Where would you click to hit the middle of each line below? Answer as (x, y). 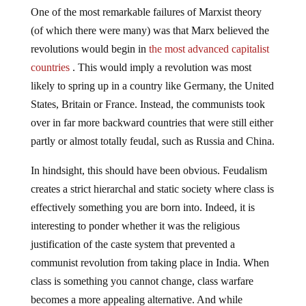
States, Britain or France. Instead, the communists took (148, 105)
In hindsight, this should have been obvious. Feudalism (149, 171)
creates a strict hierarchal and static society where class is (152, 189)
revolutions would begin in (89, 49)
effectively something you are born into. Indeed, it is (142, 208)
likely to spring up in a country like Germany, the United (152, 86)
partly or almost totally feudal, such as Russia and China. (152, 141)
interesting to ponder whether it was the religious (135, 226)
